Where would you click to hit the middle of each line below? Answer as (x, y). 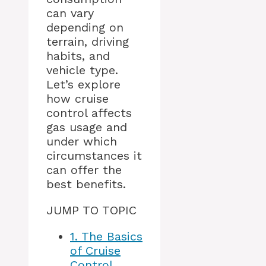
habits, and (78, 56)
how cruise (77, 99)
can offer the (84, 170)
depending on (85, 28)
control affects (89, 113)
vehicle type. (82, 70)
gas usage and (87, 127)
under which (82, 142)
